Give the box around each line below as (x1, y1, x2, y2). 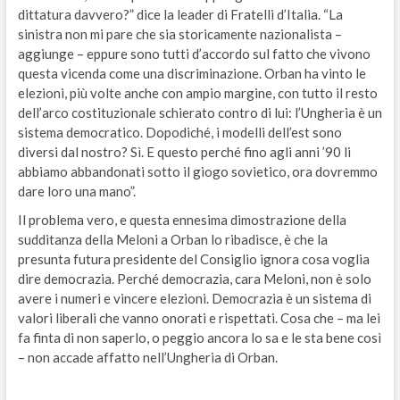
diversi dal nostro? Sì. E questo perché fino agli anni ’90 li (17, 144, 351, 161)
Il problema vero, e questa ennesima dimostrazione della (17, 212, 346, 229)
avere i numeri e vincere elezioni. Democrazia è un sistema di (17, 290, 371, 307)
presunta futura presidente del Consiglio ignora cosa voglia (17, 251, 370, 268)
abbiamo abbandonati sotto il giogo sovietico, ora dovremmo (17, 163, 378, 180)
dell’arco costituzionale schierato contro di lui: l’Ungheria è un (17, 104, 382, 121)
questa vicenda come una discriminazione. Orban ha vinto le (17, 65, 366, 82)
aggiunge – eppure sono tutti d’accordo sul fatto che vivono (17, 46, 371, 62)
